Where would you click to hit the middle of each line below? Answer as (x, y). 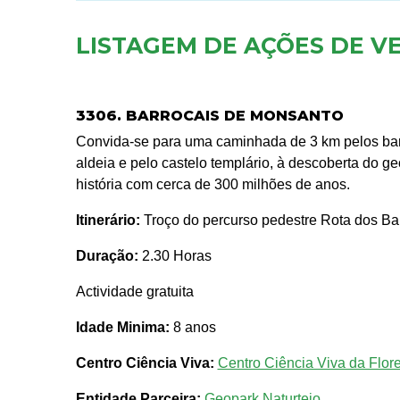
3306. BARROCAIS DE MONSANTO (209, 116)
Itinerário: (108, 221)
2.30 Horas (175, 256)
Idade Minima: (122, 328)
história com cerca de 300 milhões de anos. (212, 185)
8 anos (192, 328)
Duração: (107, 256)
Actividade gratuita (134, 292)
